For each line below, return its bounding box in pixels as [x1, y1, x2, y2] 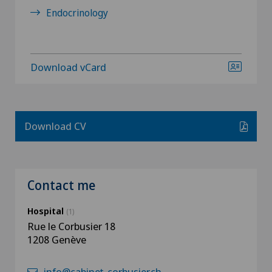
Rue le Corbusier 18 [27, 219, 115, 233]
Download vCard [30, 60, 106, 74]
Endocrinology [46, 6, 108, 19]
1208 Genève [27, 233, 86, 246]
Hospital [27, 205, 66, 217]
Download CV [24, 119, 86, 133]
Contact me [27, 177, 95, 194]
